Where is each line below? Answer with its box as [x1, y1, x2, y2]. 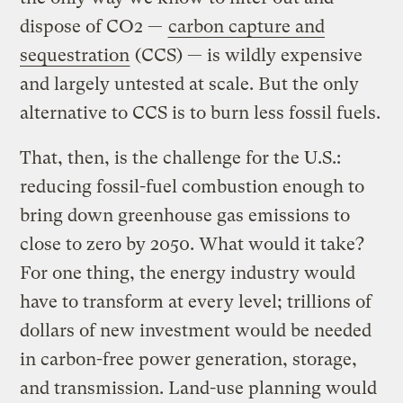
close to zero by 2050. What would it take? [20, 233, 365, 255]
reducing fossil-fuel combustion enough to [20, 175, 365, 197]
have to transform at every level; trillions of [20, 291, 372, 312]
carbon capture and [168, 15, 326, 37]
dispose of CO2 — [20, 15, 168, 37]
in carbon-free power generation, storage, [20, 348, 358, 370]
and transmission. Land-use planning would [20, 377, 378, 399]
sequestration [20, 44, 130, 66]
